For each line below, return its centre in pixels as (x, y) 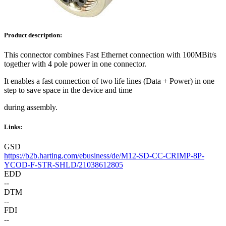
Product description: (33, 35)
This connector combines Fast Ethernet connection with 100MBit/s (110, 55)
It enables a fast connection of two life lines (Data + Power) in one (109, 81)
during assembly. (32, 107)
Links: (13, 127)
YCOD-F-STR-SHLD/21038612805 (64, 165)
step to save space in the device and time (68, 90)
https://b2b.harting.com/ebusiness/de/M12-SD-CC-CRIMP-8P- (104, 156)
